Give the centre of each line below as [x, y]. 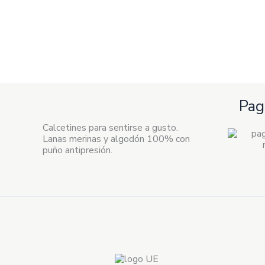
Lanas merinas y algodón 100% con [116, 139]
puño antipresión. [77, 150]
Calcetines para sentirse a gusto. [110, 127]
